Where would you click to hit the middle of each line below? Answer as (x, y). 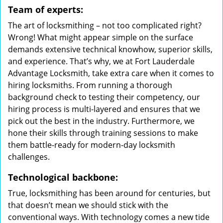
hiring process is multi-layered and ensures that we (104, 109)
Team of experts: (46, 9)
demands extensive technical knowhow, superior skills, (110, 49)
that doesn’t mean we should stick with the (88, 205)
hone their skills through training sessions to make (103, 133)
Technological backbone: (63, 177)
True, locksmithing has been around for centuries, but (109, 193)
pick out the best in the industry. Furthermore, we (101, 121)
